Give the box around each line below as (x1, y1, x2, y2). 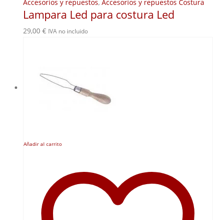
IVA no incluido (48, 27, 88, 36)
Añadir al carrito (24, 141, 62, 148)
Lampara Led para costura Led (23, 7, 174, 22)
